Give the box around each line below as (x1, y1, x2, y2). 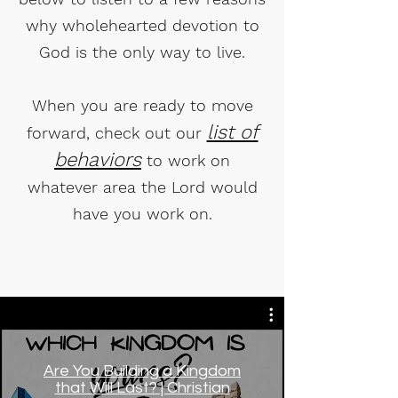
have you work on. (72, 204, 212, 223)
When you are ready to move (31, 96, 253, 115)
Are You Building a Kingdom (44, 362, 241, 379)
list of (206, 121, 259, 143)
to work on (141, 151, 230, 170)
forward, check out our (26, 123, 207, 142)
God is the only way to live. (39, 43, 245, 61)
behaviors (54, 148, 141, 171)
